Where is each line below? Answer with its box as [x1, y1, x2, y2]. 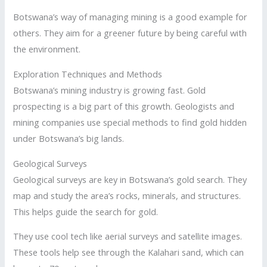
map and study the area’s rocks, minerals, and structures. [13, 189, 241, 201]
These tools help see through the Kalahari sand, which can [13, 246, 244, 259]
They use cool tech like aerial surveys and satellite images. [13, 230, 243, 243]
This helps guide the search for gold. [13, 205, 159, 218]
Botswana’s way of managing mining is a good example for [13, 11, 248, 23]
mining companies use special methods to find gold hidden [13, 116, 247, 129]
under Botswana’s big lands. [13, 132, 125, 145]
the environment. [13, 43, 81, 55]
